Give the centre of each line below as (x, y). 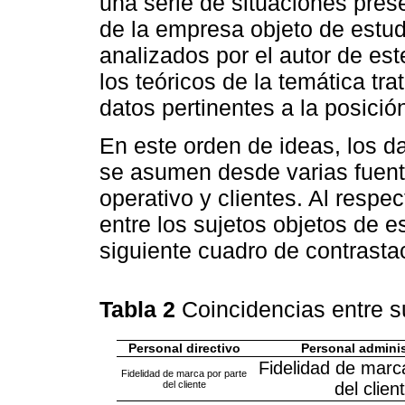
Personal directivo (184, 348)
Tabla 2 (141, 310)
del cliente (184, 384)
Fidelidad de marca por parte (184, 373)
